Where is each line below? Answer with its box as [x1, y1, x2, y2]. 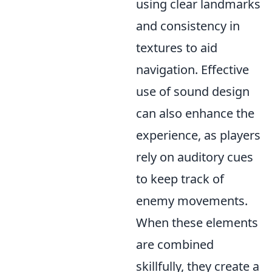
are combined [136, 236, 214, 253]
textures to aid [136, 39, 217, 56]
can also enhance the [136, 105, 254, 121]
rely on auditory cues [136, 149, 253, 165]
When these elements [136, 214, 258, 231]
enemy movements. [136, 192, 248, 209]
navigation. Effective [136, 61, 249, 78]
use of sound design [136, 83, 250, 100]
